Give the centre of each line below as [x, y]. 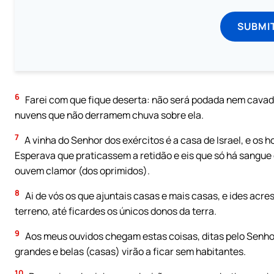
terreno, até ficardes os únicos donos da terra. [116, 211]
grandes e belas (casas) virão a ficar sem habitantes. [130, 251]
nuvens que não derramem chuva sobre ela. [109, 115]
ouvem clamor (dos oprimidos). [82, 171]
